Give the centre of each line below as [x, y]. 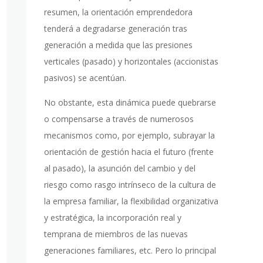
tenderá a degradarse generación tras [115, 29]
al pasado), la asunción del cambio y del [119, 168]
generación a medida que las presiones [118, 45]
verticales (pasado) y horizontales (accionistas [131, 62]
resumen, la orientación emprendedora [118, 12]
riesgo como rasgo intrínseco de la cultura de [130, 185]
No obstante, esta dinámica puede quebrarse [130, 103]
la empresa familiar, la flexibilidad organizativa [131, 201]
